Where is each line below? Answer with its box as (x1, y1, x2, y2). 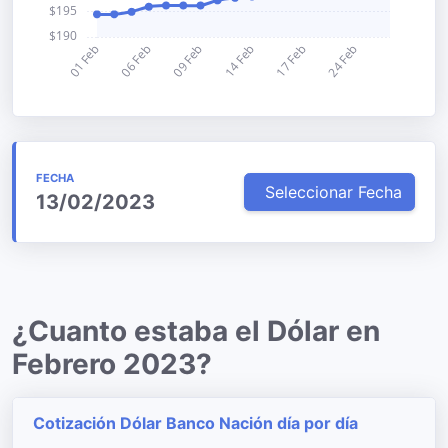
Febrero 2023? (12, 347, 212, 381)
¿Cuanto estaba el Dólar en (12, 314, 380, 348)
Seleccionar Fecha (265, 182, 402, 202)
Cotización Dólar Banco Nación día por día (33, 413, 358, 433)
